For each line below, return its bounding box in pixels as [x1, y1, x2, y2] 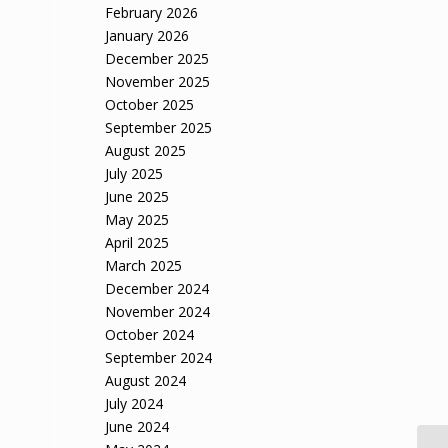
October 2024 [105, 325, 195, 344]
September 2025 [105, 118, 213, 137]
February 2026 [105, 3, 199, 22]
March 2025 [105, 256, 183, 275]
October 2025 [105, 95, 195, 114]
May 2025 [105, 210, 170, 229]
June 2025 [105, 187, 170, 206]
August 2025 [105, 141, 187, 160]
